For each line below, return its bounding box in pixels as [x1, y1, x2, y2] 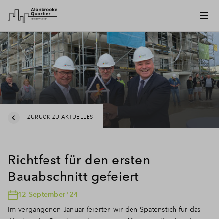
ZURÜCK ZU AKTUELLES [27, 114, 93, 121]
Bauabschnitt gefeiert [8, 168, 139, 184]
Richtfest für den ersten [8, 152, 150, 167]
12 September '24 [18, 189, 78, 198]
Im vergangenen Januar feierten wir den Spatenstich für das [8, 204, 201, 214]
